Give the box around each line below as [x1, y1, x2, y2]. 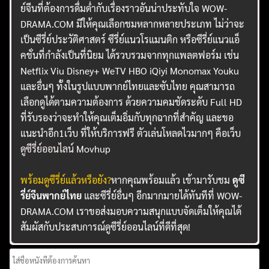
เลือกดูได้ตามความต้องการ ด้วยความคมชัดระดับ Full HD [20, 95, 243, 108]
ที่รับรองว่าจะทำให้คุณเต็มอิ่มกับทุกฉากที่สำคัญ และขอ [20, 110, 234, 124]
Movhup [74, 142, 111, 155]
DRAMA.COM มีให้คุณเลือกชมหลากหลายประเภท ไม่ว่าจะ [20, 17, 245, 30]
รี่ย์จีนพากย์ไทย [20, 189, 82, 202]
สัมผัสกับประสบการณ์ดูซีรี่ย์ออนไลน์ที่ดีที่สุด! [20, 220, 191, 233]
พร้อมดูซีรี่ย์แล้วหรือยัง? [20, 173, 112, 186]
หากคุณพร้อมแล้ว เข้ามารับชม [111, 173, 233, 186]
